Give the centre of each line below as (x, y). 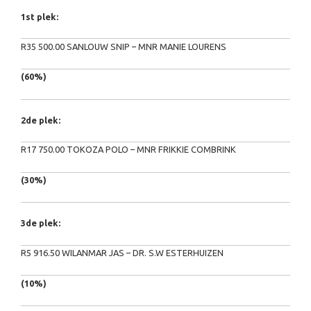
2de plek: (41, 120)
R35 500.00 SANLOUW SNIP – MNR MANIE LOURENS (124, 46)
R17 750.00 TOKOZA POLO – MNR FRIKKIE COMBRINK (128, 150)
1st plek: (40, 17)
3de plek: (41, 223)
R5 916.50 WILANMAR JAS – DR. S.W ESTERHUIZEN (122, 252)
